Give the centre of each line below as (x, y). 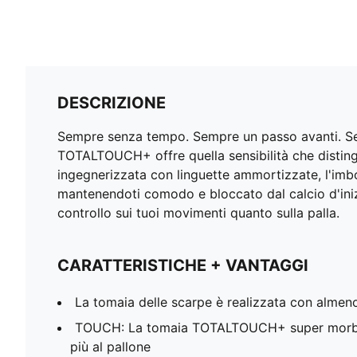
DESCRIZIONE (112, 103)
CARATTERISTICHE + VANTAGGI (183, 266)
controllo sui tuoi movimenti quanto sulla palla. (198, 213)
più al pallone (110, 347)
